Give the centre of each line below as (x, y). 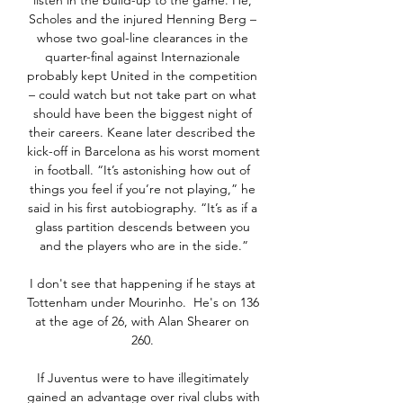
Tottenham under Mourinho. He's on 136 (143, 303)
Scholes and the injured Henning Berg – (142, 19)
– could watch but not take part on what (142, 95)
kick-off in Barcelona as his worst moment (143, 152)
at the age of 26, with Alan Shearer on (142, 322)
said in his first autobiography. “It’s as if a (142, 208)
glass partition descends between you (142, 227)
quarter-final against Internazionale (142, 57)
